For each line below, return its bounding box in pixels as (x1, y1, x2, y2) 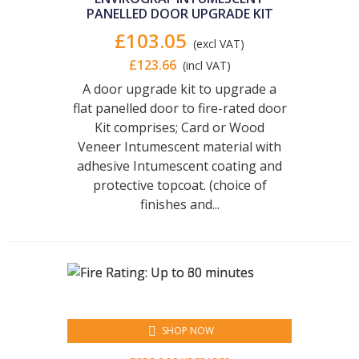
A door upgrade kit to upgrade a (83, 80, 276, 98)
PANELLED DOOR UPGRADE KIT (86, 5, 273, 22)
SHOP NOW (161, 324, 214, 337)
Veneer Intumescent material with (78, 138, 281, 155)
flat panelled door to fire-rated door (72, 99, 287, 117)
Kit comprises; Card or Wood (95, 119, 264, 136)
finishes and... (139, 196, 220, 213)
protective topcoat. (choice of (92, 176, 267, 194)
